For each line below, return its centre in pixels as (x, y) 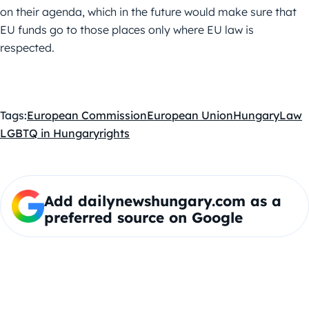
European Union (190, 116)
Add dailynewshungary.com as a (162, 201)
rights (114, 133)
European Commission (87, 116)
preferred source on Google (143, 218)
